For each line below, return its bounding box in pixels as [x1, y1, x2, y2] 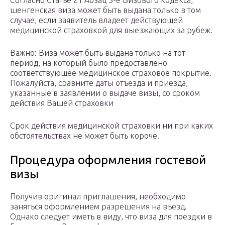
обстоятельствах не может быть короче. [10, 131, 159, 141]
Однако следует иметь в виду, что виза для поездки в [10, 212, 212, 221]
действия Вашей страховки [10, 98, 114, 108]
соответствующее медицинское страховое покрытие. [10, 68, 211, 78]
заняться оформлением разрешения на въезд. [10, 202, 187, 211]
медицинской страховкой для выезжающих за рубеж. [10, 26, 212, 35]
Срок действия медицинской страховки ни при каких [10, 121, 213, 131]
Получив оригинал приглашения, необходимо [10, 192, 186, 201]
